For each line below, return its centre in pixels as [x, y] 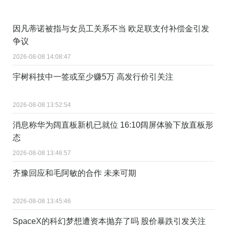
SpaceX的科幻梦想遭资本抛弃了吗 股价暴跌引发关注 [109, 221]
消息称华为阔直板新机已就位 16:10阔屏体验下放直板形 [113, 125]
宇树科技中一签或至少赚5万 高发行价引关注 [93, 77]
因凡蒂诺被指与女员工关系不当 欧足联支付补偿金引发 [111, 28]
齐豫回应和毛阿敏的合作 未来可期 [74, 173]
